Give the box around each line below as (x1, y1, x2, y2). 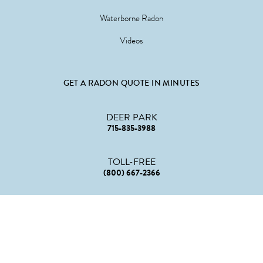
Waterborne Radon (100, 12, 163, 25)
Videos (120, 34, 143, 48)
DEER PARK (106, 110, 157, 125)
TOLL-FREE (107, 155, 156, 170)
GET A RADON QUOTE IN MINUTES (63, 77, 200, 90)
